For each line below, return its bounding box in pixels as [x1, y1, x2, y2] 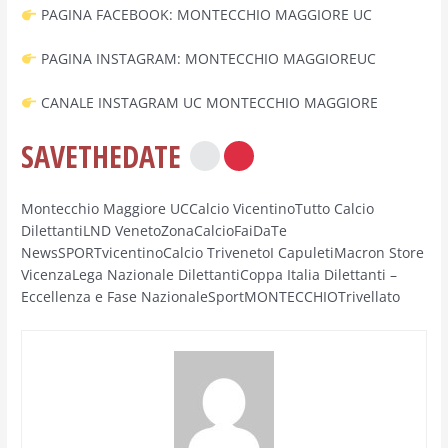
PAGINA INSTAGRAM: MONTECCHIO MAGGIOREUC [36, 49, 376, 69]
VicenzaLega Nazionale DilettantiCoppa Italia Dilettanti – [21, 264, 398, 284]
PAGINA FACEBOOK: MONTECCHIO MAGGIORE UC [36, 5, 372, 25]
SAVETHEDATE [21, 135, 189, 177]
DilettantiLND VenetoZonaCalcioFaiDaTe [21, 220, 288, 240]
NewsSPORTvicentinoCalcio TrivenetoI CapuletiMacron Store [21, 242, 425, 262]
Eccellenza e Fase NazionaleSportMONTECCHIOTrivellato [21, 286, 401, 306]
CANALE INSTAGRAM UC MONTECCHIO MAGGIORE [36, 92, 378, 112]
